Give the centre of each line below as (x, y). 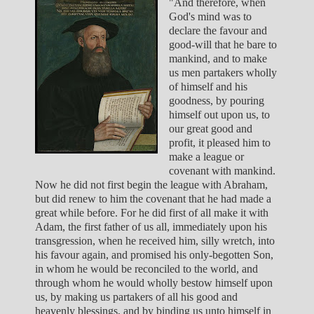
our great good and (210, 128)
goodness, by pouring (216, 100)
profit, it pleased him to (219, 142)
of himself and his (208, 86)
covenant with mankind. (222, 170)
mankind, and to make (218, 58)
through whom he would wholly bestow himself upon (154, 282)
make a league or (206, 156)
